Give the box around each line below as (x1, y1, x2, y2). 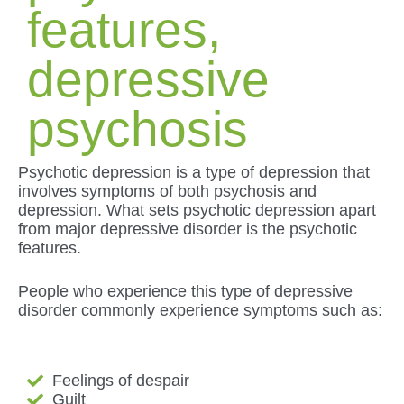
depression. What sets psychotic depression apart (18, 200, 376, 219)
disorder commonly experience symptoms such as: (18, 300, 382, 319)
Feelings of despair (51, 371, 189, 390)
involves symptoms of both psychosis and (18, 181, 317, 200)
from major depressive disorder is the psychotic (18, 219, 357, 238)
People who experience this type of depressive (18, 281, 353, 300)
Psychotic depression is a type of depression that (18, 162, 370, 181)
